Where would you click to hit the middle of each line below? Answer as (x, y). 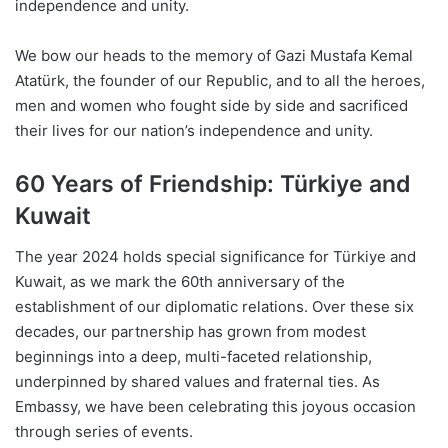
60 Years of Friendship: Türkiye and (213, 184)
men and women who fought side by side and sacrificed (211, 106)
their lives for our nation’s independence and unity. (194, 131)
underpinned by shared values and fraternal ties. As (197, 381)
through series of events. (104, 431)
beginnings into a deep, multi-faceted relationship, (193, 356)
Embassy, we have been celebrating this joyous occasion (215, 406)
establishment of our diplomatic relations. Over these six (214, 306)
